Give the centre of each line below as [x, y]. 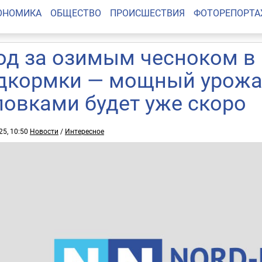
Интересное [85, 131]
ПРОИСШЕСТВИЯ [147, 13]
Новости [44, 131]
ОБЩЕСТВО [75, 13]
